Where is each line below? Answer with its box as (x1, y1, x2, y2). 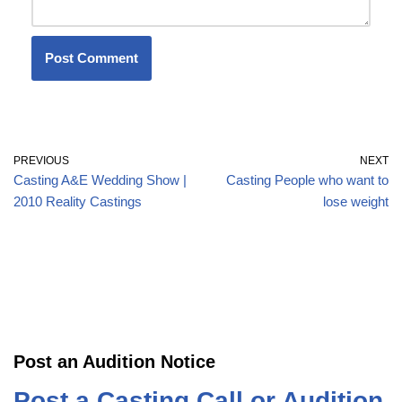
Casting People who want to (226, 171, 389, 188)
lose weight (323, 193, 389, 209)
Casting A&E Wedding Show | (13, 171, 187, 188)
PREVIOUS (13, 153, 69, 167)
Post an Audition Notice (13, 351, 215, 371)
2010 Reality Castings (13, 193, 142, 209)
